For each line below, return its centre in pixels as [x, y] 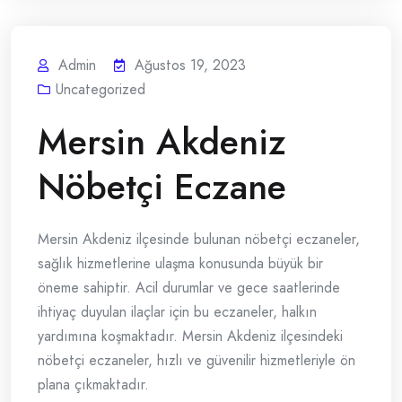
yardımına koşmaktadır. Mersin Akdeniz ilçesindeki [190, 336]
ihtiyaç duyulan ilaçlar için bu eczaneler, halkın [177, 312]
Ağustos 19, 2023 [190, 66]
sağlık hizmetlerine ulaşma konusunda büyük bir [180, 264]
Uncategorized [100, 90]
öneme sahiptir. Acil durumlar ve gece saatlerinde [189, 288]
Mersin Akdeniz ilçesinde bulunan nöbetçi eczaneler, [199, 240]
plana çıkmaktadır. [93, 385]
